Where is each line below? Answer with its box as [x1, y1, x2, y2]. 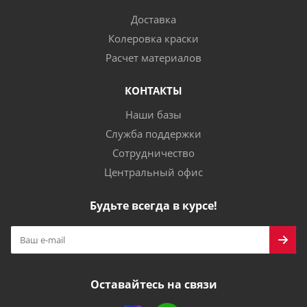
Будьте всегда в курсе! [90, 198, 217, 213]
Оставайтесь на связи [90, 277, 217, 292]
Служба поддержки [106, 127, 201, 140]
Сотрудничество [112, 146, 195, 160]
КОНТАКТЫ [125, 84, 182, 97]
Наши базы [125, 108, 182, 121]
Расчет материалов [106, 51, 201, 64]
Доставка [131, 12, 176, 26]
